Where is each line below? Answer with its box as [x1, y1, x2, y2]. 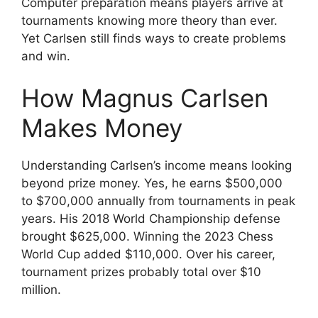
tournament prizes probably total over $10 [21, 265, 261, 279]
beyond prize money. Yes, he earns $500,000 [21, 176, 283, 190]
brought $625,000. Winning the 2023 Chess [21, 229, 273, 243]
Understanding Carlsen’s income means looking [21, 158, 292, 172]
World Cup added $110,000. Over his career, [21, 247, 275, 261]
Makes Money [21, 113, 182, 143]
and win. [21, 48, 70, 63]
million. [21, 283, 61, 297]
